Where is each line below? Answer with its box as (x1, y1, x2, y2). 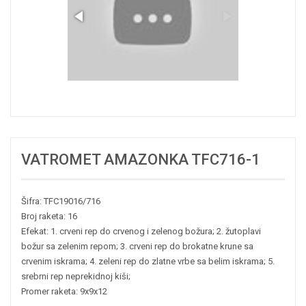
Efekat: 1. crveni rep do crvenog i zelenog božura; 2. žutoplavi (21, 226, 261, 237)
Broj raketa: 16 (21, 211, 77, 222)
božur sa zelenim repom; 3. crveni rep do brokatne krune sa (21, 241, 253, 252)
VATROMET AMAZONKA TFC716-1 (21, 151, 260, 169)
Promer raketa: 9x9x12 (21, 286, 107, 297)
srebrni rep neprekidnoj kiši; (21, 271, 130, 282)
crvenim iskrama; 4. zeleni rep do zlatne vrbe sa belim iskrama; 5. (21, 256, 275, 267)
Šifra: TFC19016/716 (21, 196, 100, 207)
